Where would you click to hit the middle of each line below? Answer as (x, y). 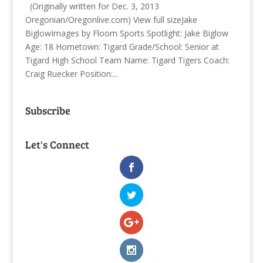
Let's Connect (57, 144)
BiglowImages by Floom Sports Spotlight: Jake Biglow (127, 33)
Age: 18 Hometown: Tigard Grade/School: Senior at (122, 46)
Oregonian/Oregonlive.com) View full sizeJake (111, 19)
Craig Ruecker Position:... (71, 73)
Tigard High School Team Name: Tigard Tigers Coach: (127, 60)
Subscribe (48, 110)
